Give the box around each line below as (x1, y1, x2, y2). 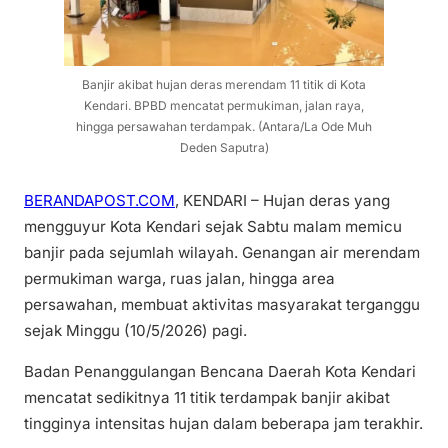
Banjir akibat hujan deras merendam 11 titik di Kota (82, 76, 366, 92)
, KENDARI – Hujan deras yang (175, 191, 390, 211)
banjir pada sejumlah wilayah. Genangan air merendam (24, 243, 420, 263)
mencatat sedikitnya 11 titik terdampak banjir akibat (24, 388, 390, 408)
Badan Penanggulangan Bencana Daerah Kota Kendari (24, 362, 416, 382)
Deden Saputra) (179, 139, 269, 155)
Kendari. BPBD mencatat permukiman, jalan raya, (84, 97, 364, 113)
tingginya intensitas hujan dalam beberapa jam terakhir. (24, 414, 423, 434)
